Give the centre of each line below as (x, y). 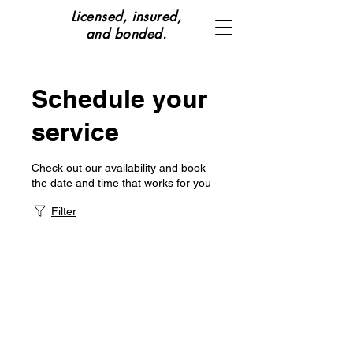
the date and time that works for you (121, 183)
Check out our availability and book (119, 168)
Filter (64, 211)
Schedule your (119, 98)
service (75, 132)
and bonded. (126, 34)
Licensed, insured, (126, 17)
